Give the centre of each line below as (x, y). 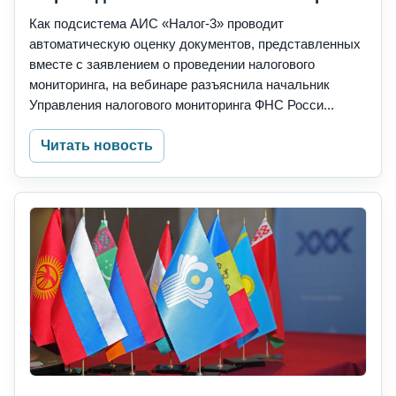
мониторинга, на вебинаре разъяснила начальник (179, 85)
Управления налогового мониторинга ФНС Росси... (182, 105)
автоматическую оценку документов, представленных (195, 44)
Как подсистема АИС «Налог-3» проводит (156, 24)
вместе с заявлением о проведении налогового (172, 65)
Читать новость (97, 146)
